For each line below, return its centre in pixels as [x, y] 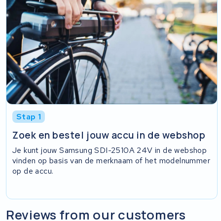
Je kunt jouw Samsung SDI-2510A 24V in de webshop [110, 150]
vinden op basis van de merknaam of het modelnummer [111, 160]
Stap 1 [29, 117]
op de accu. [33, 171]
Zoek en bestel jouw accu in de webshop [109, 135]
